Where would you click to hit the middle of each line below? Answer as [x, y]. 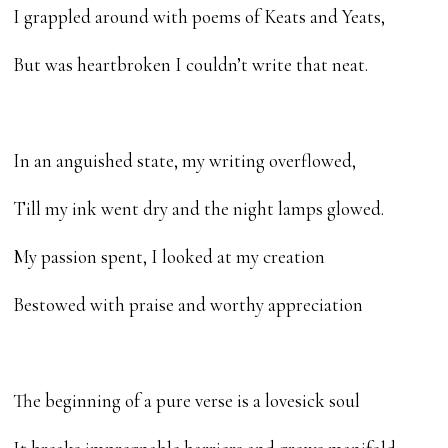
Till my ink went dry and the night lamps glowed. [199, 208]
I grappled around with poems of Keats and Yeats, [199, 16]
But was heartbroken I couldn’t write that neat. [191, 64]
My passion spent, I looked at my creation [169, 256]
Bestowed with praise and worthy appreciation [188, 304]
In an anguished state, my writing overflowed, [185, 160]
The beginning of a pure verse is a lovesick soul [187, 400]
